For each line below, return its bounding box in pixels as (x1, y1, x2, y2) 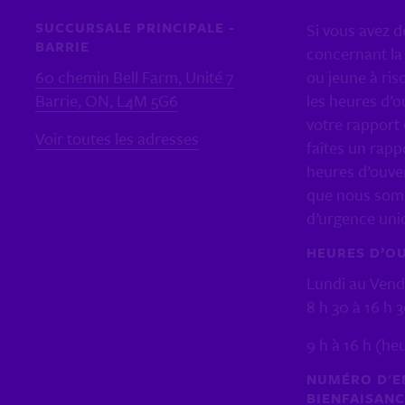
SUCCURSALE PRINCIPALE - (34, 16, 235, 37)
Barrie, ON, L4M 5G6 (34, 88, 178, 112)
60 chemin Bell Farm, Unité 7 (34, 64, 234, 89)
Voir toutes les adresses (34, 126, 199, 150)
